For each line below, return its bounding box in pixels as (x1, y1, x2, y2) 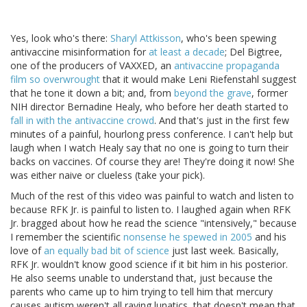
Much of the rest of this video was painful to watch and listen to (10, 189, 294, 203)
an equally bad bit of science (44, 244, 169, 258)
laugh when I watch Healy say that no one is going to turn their (10, 141, 288, 155)
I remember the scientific (10, 230, 123, 244)
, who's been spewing (181, 32, 276, 45)
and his (252, 230, 286, 244)
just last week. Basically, (169, 244, 279, 258)
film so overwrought (10, 73, 100, 86)
